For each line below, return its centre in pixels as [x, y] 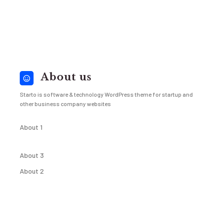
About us [66, 77]
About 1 [31, 127]
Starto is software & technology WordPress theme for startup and [106, 94]
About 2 [32, 171]
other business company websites [65, 104]
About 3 [32, 155]
